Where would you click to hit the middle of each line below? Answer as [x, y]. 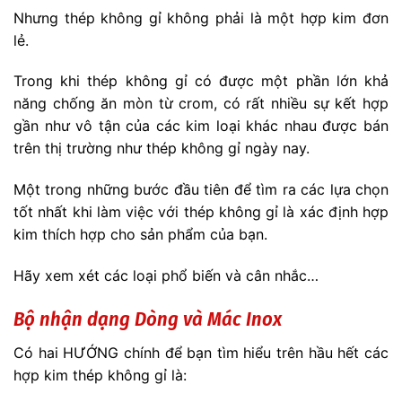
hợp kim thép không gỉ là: [100, 376]
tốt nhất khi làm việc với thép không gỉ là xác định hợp [201, 212]
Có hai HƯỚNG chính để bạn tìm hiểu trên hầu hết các [201, 353]
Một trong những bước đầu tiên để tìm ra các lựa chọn [201, 190]
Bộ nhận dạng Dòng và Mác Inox [148, 319]
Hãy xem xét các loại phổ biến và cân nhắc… [166, 276]
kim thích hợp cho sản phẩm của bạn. [140, 235]
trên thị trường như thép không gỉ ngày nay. [162, 149]
